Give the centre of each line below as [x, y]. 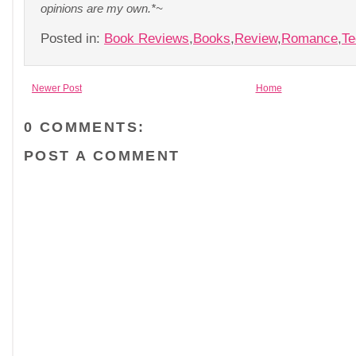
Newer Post [57, 88]
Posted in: [72, 39]
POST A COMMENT [102, 155]
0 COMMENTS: [85, 127]
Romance [310, 39]
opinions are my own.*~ [102, 8]
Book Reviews [147, 39]
